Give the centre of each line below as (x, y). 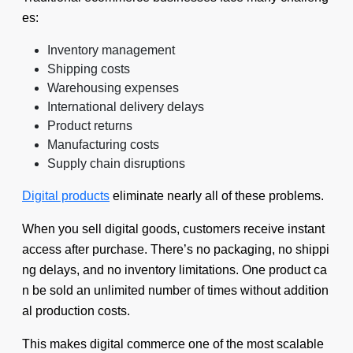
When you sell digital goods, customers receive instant (175, 229)
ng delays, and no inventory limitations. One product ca (175, 270)
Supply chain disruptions (116, 163)
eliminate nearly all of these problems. (217, 196)
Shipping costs (89, 69)
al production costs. (76, 311)
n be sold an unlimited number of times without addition (175, 290)
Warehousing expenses (113, 88)
